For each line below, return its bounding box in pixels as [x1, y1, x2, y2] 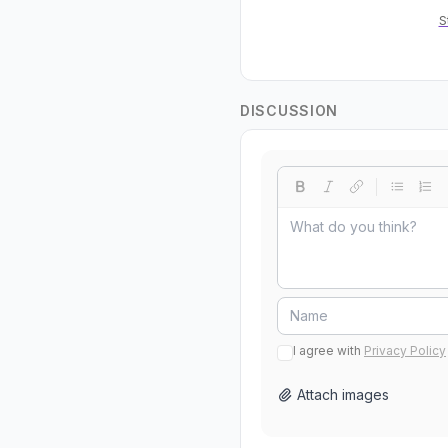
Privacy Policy [364, 342, 446, 358]
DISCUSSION [240, 101, 338, 119]
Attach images [297, 385, 389, 403]
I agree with [293, 342, 361, 358]
